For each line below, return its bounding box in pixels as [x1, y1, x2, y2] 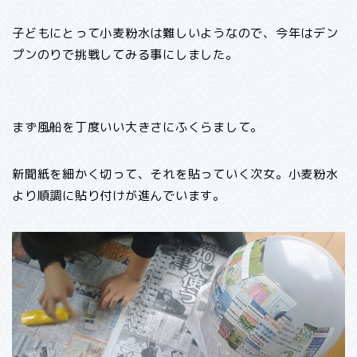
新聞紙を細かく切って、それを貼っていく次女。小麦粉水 [12, 165, 339, 182]
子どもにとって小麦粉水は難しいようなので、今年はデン [12, 24, 339, 41]
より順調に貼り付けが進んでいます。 [12, 186, 226, 204]
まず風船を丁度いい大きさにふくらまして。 [12, 118, 264, 135]
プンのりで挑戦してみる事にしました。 [12, 45, 238, 63]
